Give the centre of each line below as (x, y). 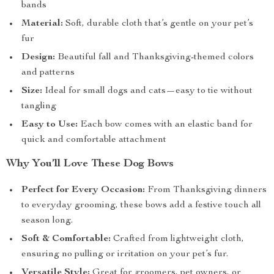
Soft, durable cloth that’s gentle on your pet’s (158, 24)
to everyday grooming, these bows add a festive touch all (141, 206)
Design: (38, 57)
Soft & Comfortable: (66, 239)
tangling (39, 106)
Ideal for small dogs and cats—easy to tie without (147, 91)
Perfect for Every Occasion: (83, 190)
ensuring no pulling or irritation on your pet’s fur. (125, 254)
